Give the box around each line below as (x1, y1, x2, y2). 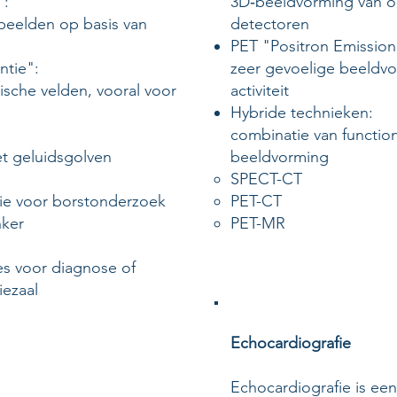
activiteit (230, 81, 289, 100)
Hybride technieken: (230, 103, 373, 122)
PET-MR (230, 214, 285, 233)
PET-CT (230, 191, 282, 211)
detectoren (230, 14, 309, 34)
